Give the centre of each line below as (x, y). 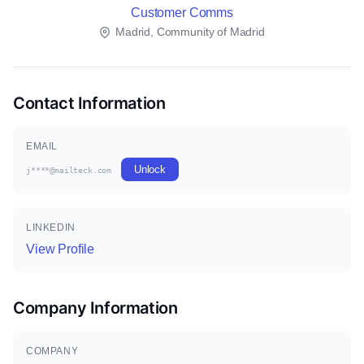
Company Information (95, 308)
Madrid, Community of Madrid (188, 32)
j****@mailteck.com (69, 170)
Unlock (150, 169)
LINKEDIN (51, 227)
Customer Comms (182, 13)
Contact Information (89, 103)
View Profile (61, 249)
